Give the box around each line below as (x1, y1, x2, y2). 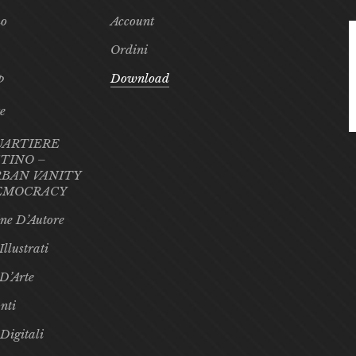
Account (110, 14, 154, 29)
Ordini (110, 42, 148, 57)
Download (110, 71, 169, 86)
